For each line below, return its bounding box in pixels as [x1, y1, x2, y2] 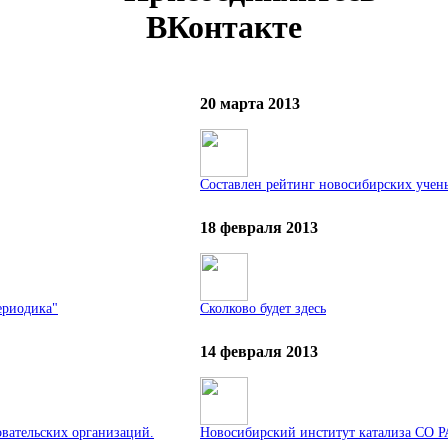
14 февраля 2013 [200, 343, 318, 361]
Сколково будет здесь [200, 301, 326, 317]
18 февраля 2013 [200, 219, 318, 237]
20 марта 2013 [200, 95, 300, 113]
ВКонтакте [146, 8, 302, 45]
